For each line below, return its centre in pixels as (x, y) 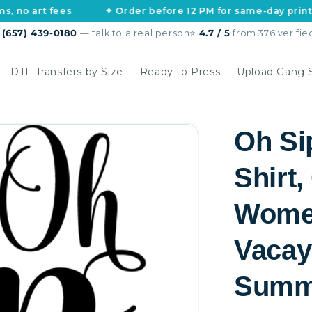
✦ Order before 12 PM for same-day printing (180, 11)
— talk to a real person (133, 33)
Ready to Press (180, 71)
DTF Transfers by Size (67, 71)
